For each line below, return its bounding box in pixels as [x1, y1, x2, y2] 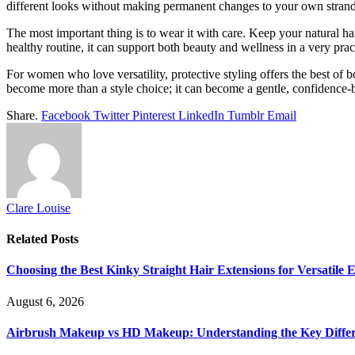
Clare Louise [6, 200, 71, 215]
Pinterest [132, 108, 175, 122]
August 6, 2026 [6, 294, 84, 308]
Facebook [41, 108, 90, 122]
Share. [6, 108, 38, 122]
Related [6, 232, 51, 246]
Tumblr [227, 108, 264, 122]
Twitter [94, 108, 129, 122]
